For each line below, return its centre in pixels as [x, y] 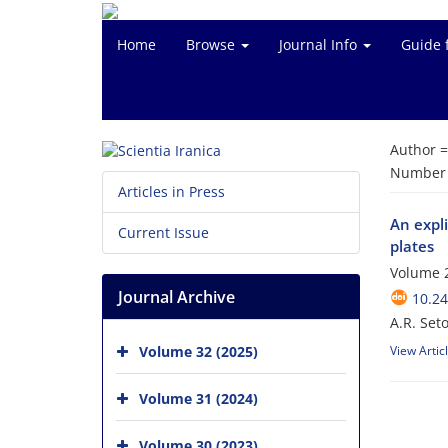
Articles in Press [171, 192]
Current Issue [163, 233]
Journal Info [320, 44]
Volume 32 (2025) [198, 351]
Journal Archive [176, 297]
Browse [212, 44]
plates [411, 246]
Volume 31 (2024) [198, 398]
